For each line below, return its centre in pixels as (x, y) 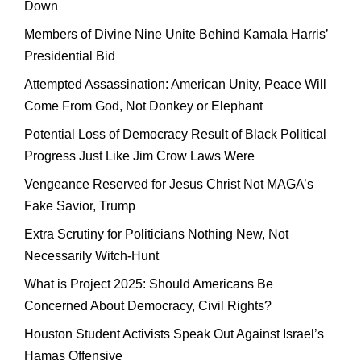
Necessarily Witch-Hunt (91, 255)
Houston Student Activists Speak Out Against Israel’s (174, 334)
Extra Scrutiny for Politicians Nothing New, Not (156, 234)
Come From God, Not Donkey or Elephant (143, 106)
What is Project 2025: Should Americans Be (149, 284)
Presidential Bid (70, 56)
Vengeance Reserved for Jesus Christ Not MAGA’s (169, 184)
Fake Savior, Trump (80, 205)
